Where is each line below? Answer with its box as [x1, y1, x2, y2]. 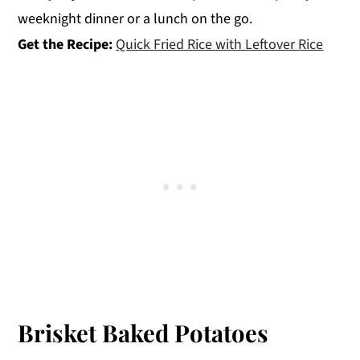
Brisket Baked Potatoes [18, 316, 269, 348]
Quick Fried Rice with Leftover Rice [116, 34, 324, 55]
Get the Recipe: [18, 34, 117, 55]
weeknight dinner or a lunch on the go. [18, 8, 253, 29]
